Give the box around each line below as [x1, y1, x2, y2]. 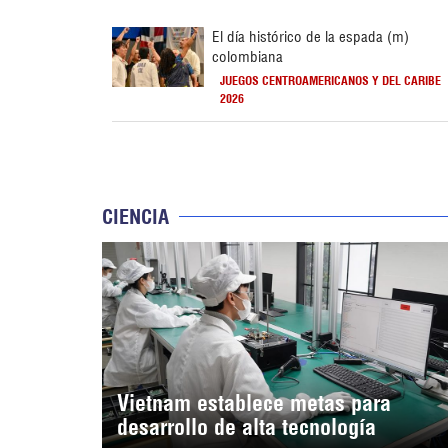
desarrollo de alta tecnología [117, 412, 376, 441]
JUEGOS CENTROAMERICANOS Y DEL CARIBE [220, 72, 442, 88]
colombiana [212, 46, 284, 66]
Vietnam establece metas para [117, 388, 391, 417]
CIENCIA [102, 203, 169, 229]
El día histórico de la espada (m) [212, 26, 410, 46]
